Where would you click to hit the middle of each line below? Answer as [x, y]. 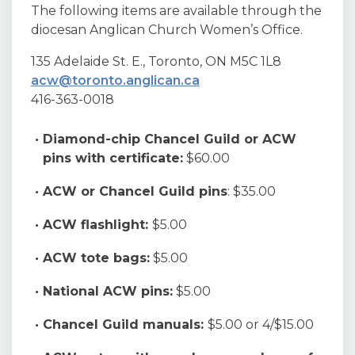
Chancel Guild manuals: [125, 324]
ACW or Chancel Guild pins [135, 191]
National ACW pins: [108, 291]
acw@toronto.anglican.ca [115, 80]
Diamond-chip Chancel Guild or [153, 139]
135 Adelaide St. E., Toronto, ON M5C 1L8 [156, 61]
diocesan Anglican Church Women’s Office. [167, 30]
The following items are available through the [176, 11]
